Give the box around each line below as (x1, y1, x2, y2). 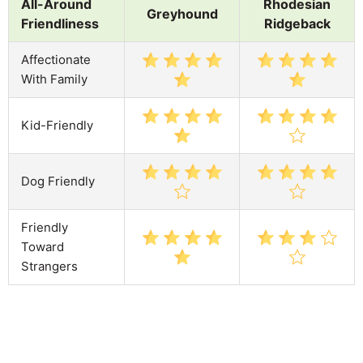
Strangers (21, 258, 78, 274)
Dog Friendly (21, 173, 95, 189)
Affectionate (21, 51, 91, 67)
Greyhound (146, 5, 218, 22)
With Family (21, 70, 88, 87)
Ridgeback (263, 15, 331, 32)
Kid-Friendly (21, 117, 93, 133)
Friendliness (21, 15, 99, 32)
